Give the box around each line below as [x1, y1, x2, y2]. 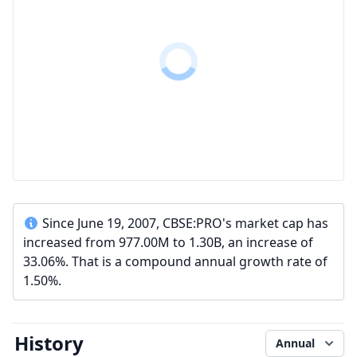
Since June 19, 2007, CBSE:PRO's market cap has [42, 214, 328, 232]
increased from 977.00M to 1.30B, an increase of [23, 233, 313, 251]
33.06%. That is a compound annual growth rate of [23, 253, 328, 270]
